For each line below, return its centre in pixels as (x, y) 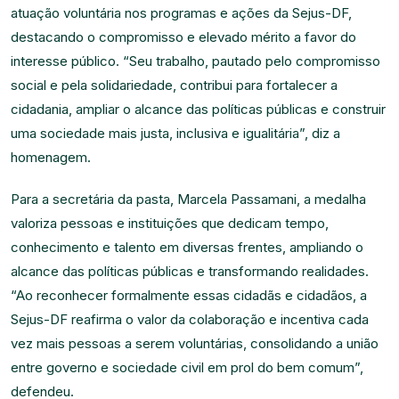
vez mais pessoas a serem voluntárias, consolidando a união (195, 343)
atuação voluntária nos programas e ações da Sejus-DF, (181, 13)
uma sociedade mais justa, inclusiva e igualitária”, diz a (175, 133)
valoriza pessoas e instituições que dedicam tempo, (170, 223)
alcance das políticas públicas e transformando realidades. (190, 271)
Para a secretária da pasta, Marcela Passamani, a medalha (188, 199)
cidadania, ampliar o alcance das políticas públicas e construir (198, 109)
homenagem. (51, 157)
